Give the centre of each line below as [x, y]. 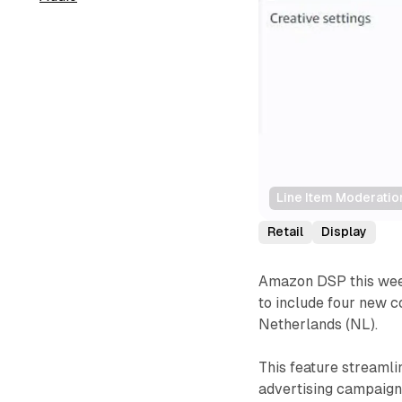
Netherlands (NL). [319, 324]
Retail [286, 232]
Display [345, 232]
